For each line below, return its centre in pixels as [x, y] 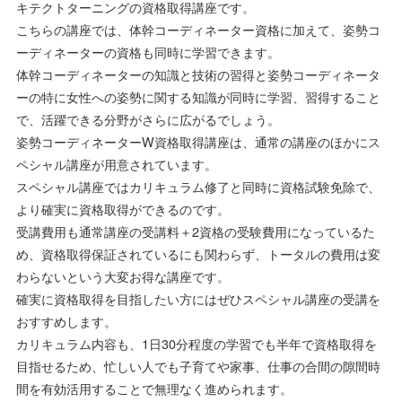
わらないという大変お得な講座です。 [122, 276]
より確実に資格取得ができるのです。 [122, 209]
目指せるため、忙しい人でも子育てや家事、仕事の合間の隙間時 [198, 366]
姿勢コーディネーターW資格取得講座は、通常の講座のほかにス [198, 142]
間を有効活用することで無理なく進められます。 [154, 389]
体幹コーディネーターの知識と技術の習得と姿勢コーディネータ [198, 74]
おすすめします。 [66, 321]
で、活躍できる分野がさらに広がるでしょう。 [148, 119]
